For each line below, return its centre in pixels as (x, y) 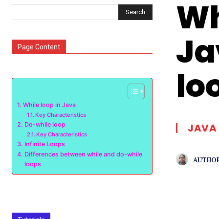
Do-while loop (45, 124)
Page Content (39, 47)
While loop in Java (49, 105)
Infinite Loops (44, 144)
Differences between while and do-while (83, 154)
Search (135, 12)
